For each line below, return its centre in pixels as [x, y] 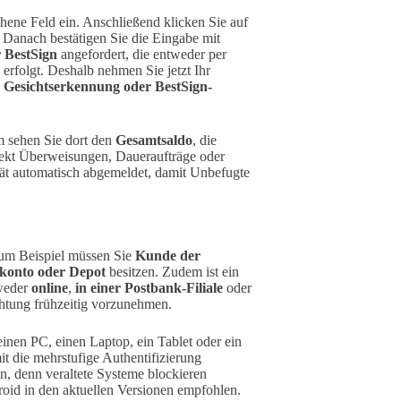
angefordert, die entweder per [142, 54]
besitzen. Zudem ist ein [172, 271]
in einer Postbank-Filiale [149, 287]
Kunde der [168, 255]
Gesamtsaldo [154, 140]
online [50, 287]
